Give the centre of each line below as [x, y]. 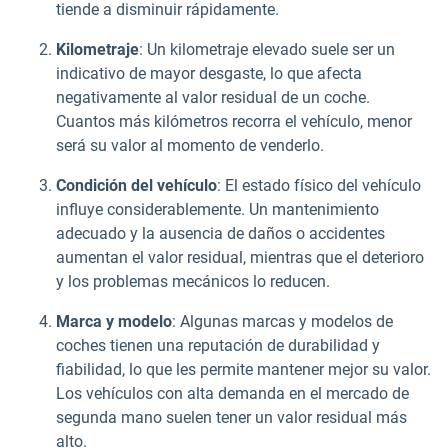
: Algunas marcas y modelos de [282, 322]
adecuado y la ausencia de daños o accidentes [220, 234]
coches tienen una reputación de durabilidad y [218, 346]
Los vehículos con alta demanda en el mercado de [232, 394]
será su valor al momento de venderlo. [190, 146]
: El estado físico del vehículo [319, 186]
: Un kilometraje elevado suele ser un [267, 50]
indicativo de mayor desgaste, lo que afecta [209, 74]
